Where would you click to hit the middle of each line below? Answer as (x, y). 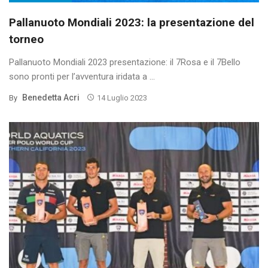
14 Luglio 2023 (122, 98)
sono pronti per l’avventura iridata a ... (82, 76)
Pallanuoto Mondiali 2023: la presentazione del (132, 22)
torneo (26, 39)
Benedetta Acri (51, 97)
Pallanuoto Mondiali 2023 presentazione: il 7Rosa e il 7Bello (125, 62)
